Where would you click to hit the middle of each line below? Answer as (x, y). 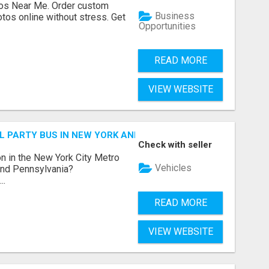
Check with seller (175, 144)
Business (174, 16)
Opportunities (168, 26)
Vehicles (172, 168)
